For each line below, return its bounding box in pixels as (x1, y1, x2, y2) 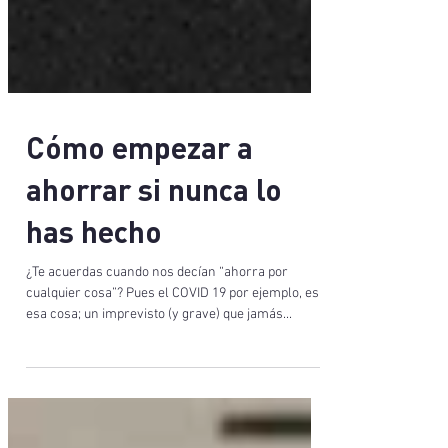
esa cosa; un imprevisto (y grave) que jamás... (26, 354, 292, 371)
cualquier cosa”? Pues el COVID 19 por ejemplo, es (26, 333, 319, 350)
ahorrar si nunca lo (26, 218, 282, 256)
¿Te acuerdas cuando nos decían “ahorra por (26, 312, 288, 329)
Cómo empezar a (26, 176, 253, 214)
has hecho (26, 260, 162, 298)
